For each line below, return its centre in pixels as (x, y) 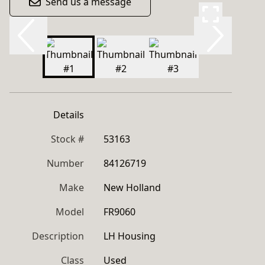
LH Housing (130, 236)
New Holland (132, 188)
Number (65, 163)
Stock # (67, 139)
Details (69, 115)
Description (58, 236)
